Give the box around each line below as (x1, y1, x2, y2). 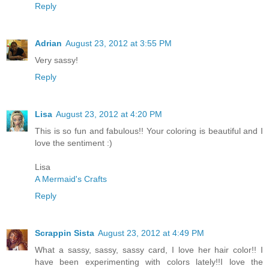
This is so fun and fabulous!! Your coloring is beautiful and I (35, 126, 263, 136)
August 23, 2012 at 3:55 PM (65, 38, 172, 49)
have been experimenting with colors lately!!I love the (35, 257, 263, 267)
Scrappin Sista (35, 228, 94, 238)
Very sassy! (35, 55, 78, 65)
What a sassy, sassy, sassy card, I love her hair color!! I (35, 245, 263, 255)
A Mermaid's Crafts (35, 174, 107, 184)
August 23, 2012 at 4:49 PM (98, 228, 204, 238)
